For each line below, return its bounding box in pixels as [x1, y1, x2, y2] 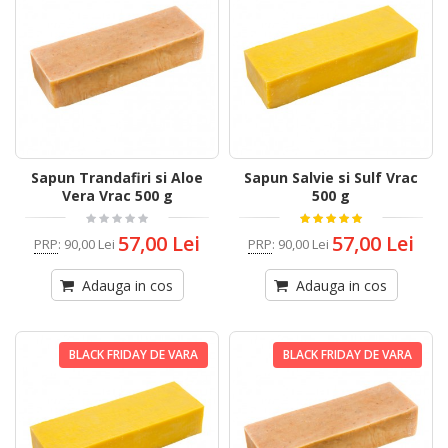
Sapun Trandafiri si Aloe [31, 168, 203, 188]
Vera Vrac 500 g [61, 186, 173, 206]
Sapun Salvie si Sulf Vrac [244, 168, 418, 188]
